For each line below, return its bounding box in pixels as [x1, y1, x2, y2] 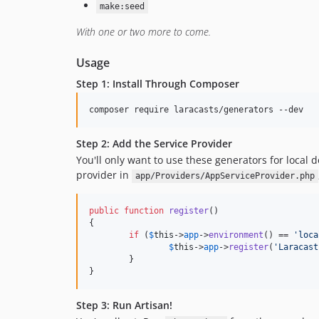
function [124, 206, 164, 216]
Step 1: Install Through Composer [76, 77, 239, 91]
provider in [76, 168, 132, 182]
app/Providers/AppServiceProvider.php [135, 171, 315, 182]
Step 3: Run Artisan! [76, 298, 172, 313]
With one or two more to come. [76, 25, 211, 39]
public [89, 206, 119, 216]
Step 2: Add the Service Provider [76, 137, 232, 151]
